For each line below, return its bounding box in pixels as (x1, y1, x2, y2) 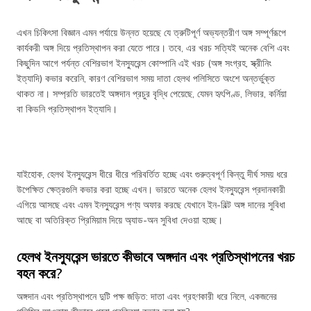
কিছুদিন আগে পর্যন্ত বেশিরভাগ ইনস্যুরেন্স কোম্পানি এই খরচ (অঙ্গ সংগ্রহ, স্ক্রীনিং (17, 57, 271, 69)
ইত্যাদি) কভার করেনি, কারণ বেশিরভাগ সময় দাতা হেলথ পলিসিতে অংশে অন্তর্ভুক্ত (17, 72, 275, 85)
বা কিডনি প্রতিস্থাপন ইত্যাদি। (17, 103, 117, 115)
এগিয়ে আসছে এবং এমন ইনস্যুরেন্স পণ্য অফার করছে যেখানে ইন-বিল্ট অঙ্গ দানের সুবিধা (17, 199, 285, 211)
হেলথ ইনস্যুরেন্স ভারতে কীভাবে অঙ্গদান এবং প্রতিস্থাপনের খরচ (17, 248, 294, 265)
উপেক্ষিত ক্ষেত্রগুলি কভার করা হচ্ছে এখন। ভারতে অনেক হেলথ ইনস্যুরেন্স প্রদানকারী (17, 183, 285, 196)
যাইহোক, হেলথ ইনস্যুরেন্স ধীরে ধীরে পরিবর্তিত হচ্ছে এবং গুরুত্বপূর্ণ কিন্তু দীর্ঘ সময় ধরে (17, 168, 287, 180)
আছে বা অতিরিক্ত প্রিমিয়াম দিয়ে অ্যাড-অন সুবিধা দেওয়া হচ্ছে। (17, 214, 223, 226)
